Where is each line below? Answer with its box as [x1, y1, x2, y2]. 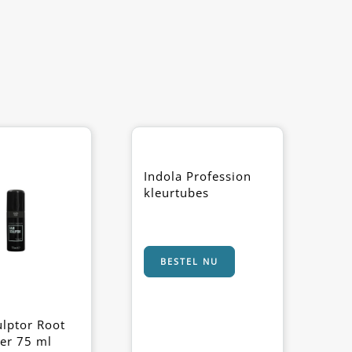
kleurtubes [144, 185, 209, 200]
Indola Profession [144, 168, 251, 184]
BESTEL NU [160, 255, 218, 267]
